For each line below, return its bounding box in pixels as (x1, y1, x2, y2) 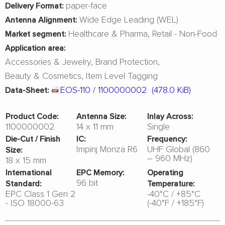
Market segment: (5, 28, 66, 39)
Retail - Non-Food (152, 27, 217, 39)
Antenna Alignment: (5, 14, 77, 25)
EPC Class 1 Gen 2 (5, 187, 76, 199)
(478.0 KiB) (152, 83, 191, 95)
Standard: (6, 178, 41, 189)
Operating (147, 167, 184, 178)
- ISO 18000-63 (5, 196, 64, 208)
